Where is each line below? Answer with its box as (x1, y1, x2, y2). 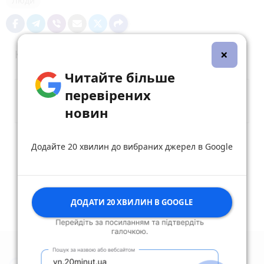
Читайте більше (64, 68, 175, 86)
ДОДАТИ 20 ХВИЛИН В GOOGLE (71, 196, 193, 207)
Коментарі (15, 47, 68, 61)
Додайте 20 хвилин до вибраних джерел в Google (31, 140, 233, 152)
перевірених (64, 85, 151, 104)
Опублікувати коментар (83, 138, 181, 150)
